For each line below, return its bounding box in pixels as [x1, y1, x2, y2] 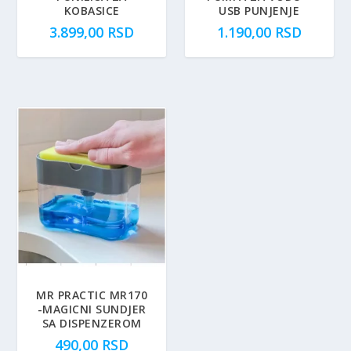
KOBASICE [63, 2, 120, 18]
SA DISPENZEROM [42, 316, 142, 331]
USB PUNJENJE [219, 2, 300, 18]
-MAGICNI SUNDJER [37, 302, 147, 317]
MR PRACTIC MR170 [36, 288, 148, 303]
